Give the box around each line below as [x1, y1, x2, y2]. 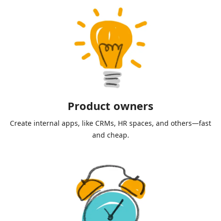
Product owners [68, 98, 153, 113]
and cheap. [92, 130, 129, 140]
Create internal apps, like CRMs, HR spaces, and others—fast [10, 118, 211, 128]
